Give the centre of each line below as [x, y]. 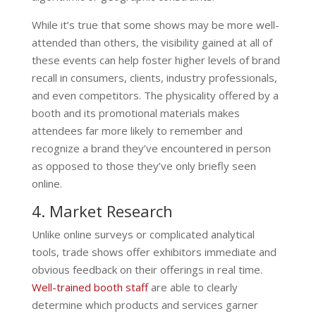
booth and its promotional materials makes [135, 113]
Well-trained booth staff [90, 287]
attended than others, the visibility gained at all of [152, 42]
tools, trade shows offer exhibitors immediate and [154, 251]
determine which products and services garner [145, 304]
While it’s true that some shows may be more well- [155, 24]
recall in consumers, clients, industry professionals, [154, 77]
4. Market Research [102, 211]
